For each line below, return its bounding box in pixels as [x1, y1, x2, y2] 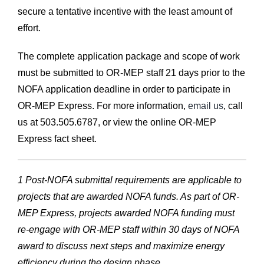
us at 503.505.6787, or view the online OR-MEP [17, 117, 216, 127]
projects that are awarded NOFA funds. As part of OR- [17, 191, 239, 202]
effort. [17, 22, 41, 33]
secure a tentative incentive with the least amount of [17, 6, 232, 16]
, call [223, 100, 243, 111]
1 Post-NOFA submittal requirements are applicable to [17, 174, 242, 185]
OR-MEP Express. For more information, [17, 100, 188, 111]
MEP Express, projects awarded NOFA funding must [17, 207, 235, 218]
